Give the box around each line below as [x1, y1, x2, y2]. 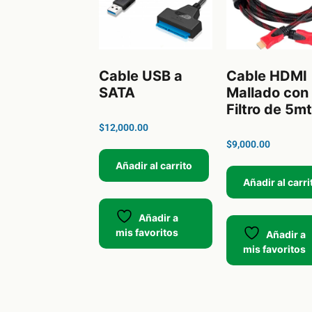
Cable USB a [99, 67, 182, 84]
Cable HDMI [226, 67, 308, 84]
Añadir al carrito [116, 159, 192, 171]
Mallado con [226, 84, 309, 101]
